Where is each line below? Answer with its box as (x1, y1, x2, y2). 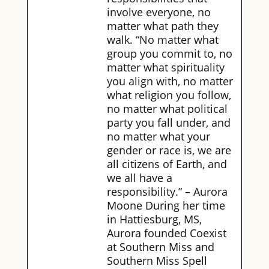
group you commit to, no (106, 46, 232, 61)
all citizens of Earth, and (106, 157, 227, 172)
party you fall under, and (106, 115, 231, 130)
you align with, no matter (106, 74, 233, 89)
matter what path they (106, 19, 219, 34)
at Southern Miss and (106, 240, 214, 255)
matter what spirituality (106, 60, 225, 75)
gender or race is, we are (106, 143, 231, 158)
